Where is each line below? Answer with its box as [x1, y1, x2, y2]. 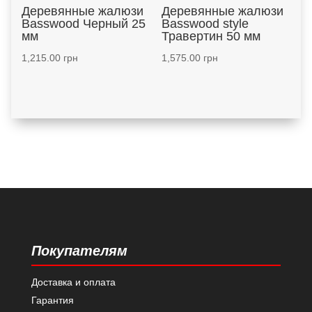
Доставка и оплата [31, 276, 116, 288]
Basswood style [161, 17, 249, 31]
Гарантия [31, 294, 74, 306]
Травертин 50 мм [161, 29, 260, 44]
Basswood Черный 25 [21, 17, 146, 31]
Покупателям [31, 242, 127, 258]
